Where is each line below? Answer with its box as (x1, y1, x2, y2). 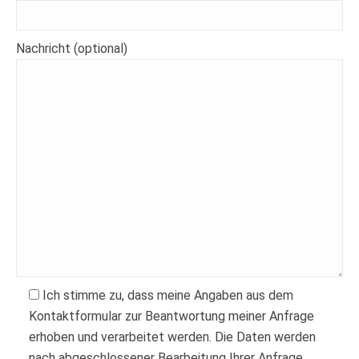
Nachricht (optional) (16, 41, 127, 56)
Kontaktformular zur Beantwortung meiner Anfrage (29, 309, 314, 324)
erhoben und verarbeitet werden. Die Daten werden (29, 329, 316, 345)
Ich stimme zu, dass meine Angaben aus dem (42, 288, 293, 303)
